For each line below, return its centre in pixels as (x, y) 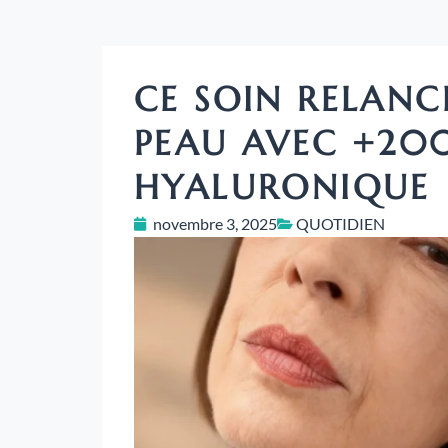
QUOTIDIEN (340, 224)
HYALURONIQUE (282, 188)
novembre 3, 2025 (215, 224)
